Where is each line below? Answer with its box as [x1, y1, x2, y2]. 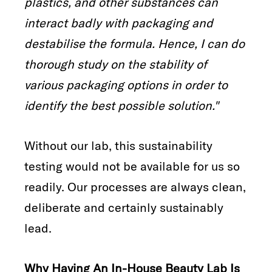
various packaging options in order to [24, 76, 228, 92]
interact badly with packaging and [24, 15, 213, 30]
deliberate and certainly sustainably [24, 199, 223, 215]
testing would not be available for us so [24, 158, 240, 174]
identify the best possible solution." [24, 97, 219, 113]
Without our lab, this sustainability [24, 137, 212, 153]
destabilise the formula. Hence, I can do [24, 35, 245, 51]
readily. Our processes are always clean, [24, 178, 246, 194]
